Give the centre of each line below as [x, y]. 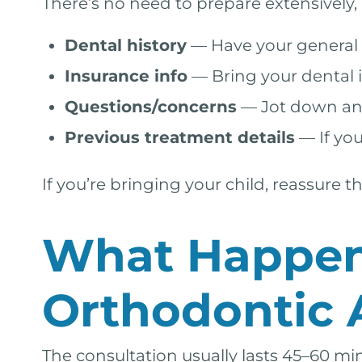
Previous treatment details [180, 137]
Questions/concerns [151, 107]
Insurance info [126, 76]
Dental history [126, 45]
